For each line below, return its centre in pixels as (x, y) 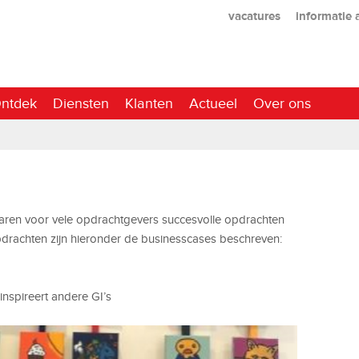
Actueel (213, 103)
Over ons (282, 103)
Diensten (81, 103)
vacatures (254, 15)
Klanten (149, 103)
